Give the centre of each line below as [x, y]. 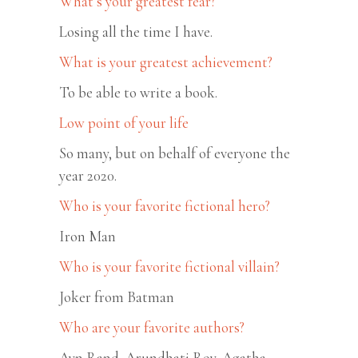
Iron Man [88, 236]
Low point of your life [124, 122]
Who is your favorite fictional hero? [165, 205]
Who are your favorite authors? [152, 327]
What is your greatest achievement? [166, 62]
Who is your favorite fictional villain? [169, 266]
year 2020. [88, 175]
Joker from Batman [117, 296]
